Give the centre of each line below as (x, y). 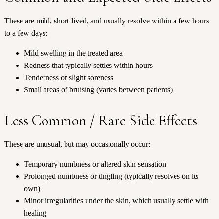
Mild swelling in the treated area (73, 53)
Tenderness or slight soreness (68, 78)
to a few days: (26, 33)
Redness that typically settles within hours (88, 66)
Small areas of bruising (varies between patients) (98, 90)
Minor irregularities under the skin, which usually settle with (116, 201)
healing (35, 213)
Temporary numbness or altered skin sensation (95, 164)
